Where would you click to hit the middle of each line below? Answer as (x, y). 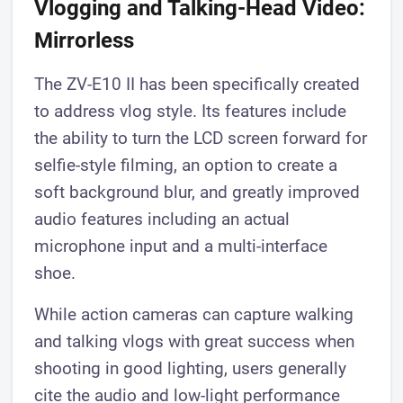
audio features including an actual (162, 219)
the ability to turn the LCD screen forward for (201, 139)
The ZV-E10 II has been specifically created (197, 85)
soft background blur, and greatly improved (197, 193)
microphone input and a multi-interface (181, 246)
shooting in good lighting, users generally (191, 369)
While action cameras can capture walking (194, 315)
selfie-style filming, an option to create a (186, 166)
